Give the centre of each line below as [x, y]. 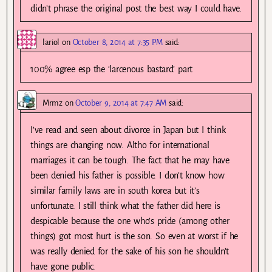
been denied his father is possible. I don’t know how [127, 176]
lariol [51, 42]
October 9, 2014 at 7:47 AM [121, 103]
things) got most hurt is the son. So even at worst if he [134, 236]
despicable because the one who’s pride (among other [130, 221]
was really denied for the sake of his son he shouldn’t [130, 252]
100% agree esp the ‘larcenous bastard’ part [111, 70]
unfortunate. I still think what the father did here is [125, 206]
